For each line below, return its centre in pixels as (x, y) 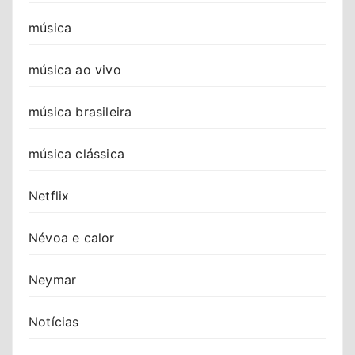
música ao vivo (75, 69)
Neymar (53, 279)
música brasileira (80, 111)
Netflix (49, 195)
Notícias (54, 321)
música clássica (76, 153)
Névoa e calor (72, 237)
